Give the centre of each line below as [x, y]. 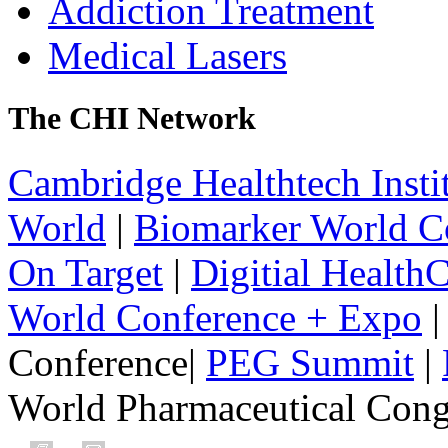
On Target [85, 272]
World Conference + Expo [215, 317]
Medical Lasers [167, 56]
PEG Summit [310, 362]
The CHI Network [132, 118]
